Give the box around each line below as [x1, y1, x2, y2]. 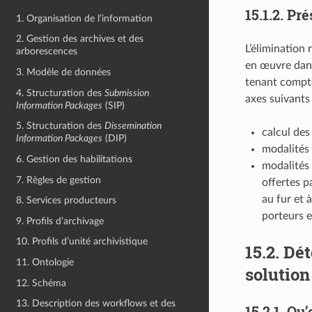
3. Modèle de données [16, 67, 111, 77]
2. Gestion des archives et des [16, 33, 144, 45]
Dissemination [104, 120, 162, 132]
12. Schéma [16, 277, 67, 288]
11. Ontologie [16, 257, 75, 267]
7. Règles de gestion [16, 174, 102, 185]
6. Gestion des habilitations [16, 153, 133, 164]
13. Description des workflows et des [16, 298, 176, 309]
